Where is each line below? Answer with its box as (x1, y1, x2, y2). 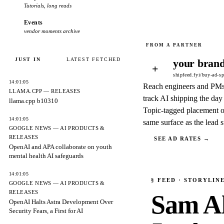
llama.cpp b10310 (9, 97, 58, 104)
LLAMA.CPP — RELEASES (9, 88, 80, 94)
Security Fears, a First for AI (9, 207, 83, 214)
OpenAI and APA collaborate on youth (9, 143, 112, 150)
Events (24, 19, 43, 26)
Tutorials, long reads (24, 2, 71, 8)
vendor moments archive (24, 28, 80, 34)
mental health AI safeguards (9, 152, 83, 159)
